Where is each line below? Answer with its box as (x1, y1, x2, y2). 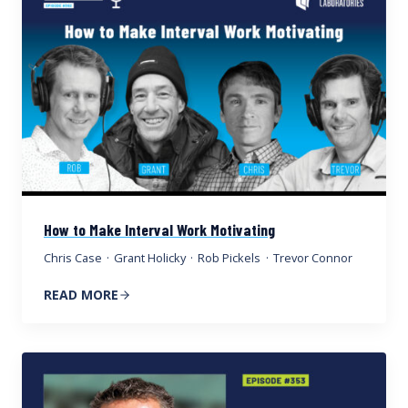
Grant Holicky (114, 250, 187, 267)
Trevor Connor (272, 250, 352, 267)
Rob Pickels (198, 250, 261, 267)
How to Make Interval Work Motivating (44, 219, 275, 240)
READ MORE (44, 286, 118, 304)
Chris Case (44, 250, 102, 267)
